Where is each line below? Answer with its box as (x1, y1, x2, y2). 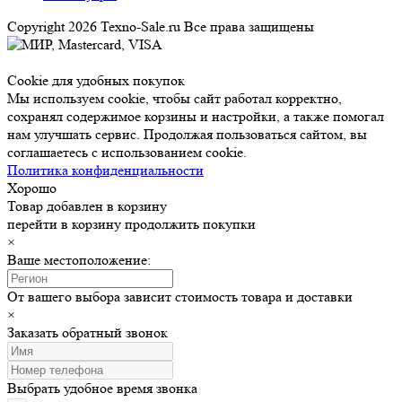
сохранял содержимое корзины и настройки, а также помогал (7, 108, 384, 126)
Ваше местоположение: (7, 251, 151, 269)
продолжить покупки (125, 215, 256, 233)
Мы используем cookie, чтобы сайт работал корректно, (7, 90, 342, 108)
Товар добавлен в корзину (7, 197, 167, 215)
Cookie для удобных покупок (7, 72, 185, 90)
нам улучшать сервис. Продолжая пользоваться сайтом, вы (7, 126, 367, 144)
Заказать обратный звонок (7, 324, 168, 342)
